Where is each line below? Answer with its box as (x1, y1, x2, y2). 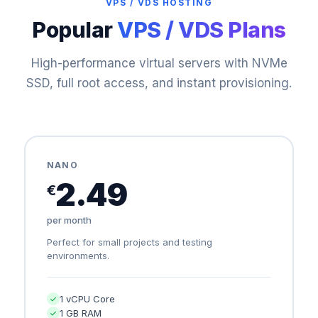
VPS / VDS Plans (117, 17, 286, 43)
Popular (32, 17, 118, 43)
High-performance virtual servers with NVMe (31, 56, 287, 70)
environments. (47, 250, 109, 261)
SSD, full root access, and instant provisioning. (26, 76, 292, 90)
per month (47, 214, 92, 226)
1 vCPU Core (60, 293, 115, 305)
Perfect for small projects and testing (47, 236, 212, 248)
